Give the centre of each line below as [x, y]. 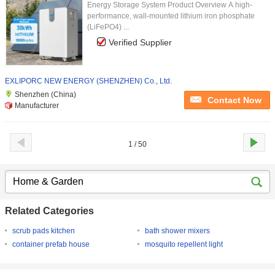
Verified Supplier [140, 42]
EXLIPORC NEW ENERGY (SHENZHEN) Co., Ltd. [88, 81]
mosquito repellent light [184, 244]
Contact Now [234, 100]
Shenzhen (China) [45, 95]
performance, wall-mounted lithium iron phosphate [171, 16]
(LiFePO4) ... [108, 27]
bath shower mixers [177, 231]
